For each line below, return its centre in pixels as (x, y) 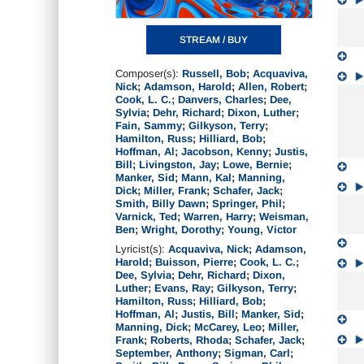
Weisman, (284, 217)
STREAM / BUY (214, 40)
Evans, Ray (182, 288)
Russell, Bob (214, 74)
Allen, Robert (271, 87)
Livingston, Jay (178, 165)
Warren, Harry (218, 217)
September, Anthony (167, 353)
